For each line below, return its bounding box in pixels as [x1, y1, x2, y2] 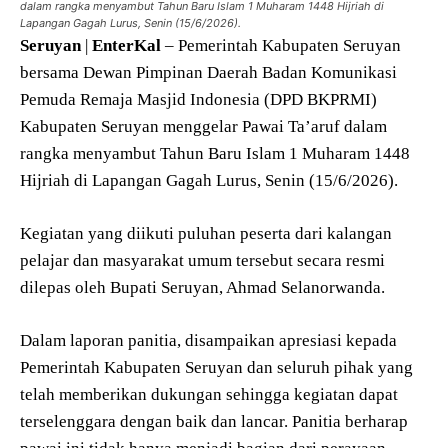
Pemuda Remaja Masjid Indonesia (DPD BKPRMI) [20, 90, 377, 110]
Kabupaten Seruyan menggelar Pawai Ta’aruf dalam [20, 117, 387, 137]
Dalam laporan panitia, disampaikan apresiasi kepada [20, 331, 397, 351]
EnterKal [92, 36, 161, 56]
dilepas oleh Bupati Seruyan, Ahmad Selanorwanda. [20, 278, 385, 298]
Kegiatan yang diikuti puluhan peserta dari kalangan [20, 224, 392, 244]
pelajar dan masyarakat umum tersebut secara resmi [20, 251, 385, 271]
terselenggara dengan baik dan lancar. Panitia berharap [20, 412, 408, 432]
